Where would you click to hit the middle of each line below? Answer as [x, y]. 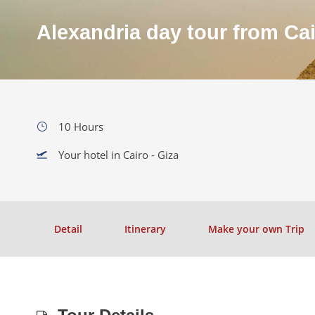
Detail [68, 229]
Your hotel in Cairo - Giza [118, 155]
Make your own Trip [256, 229]
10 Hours [81, 127]
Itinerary [145, 229]
